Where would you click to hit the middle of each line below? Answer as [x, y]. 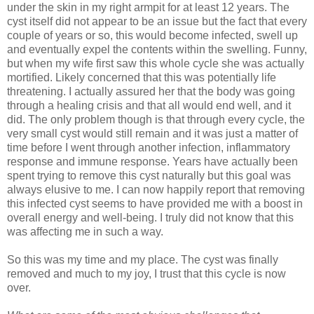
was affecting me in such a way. [85, 231]
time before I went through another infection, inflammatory [149, 147]
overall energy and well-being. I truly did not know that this [150, 217]
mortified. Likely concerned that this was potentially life [142, 77]
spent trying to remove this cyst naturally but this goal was [149, 175]
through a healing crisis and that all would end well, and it [149, 105]
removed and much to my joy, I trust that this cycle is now [146, 273]
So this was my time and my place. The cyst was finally [143, 259]
